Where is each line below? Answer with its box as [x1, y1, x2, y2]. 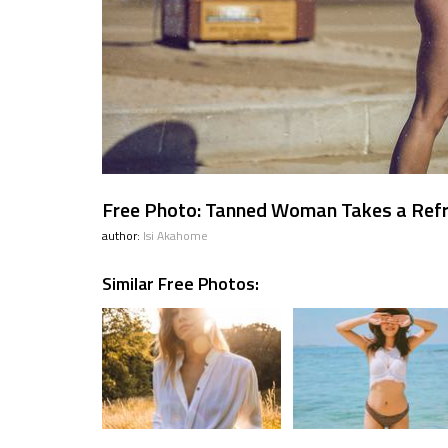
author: [102, 226, 143, 245]
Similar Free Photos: [102, 270, 259, 297]
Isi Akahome [143, 226, 208, 245]
